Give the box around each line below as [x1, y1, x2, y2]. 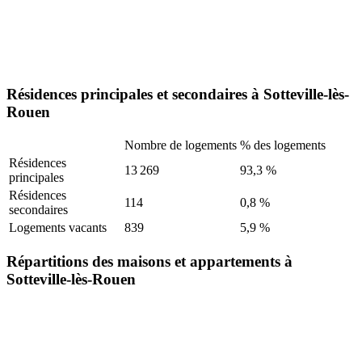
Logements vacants [9, 221, 107, 235]
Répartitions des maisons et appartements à [6, 253, 293, 271]
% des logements [240, 138, 326, 153]
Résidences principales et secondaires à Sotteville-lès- [6, 85, 349, 103]
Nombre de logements [124, 138, 237, 153]
